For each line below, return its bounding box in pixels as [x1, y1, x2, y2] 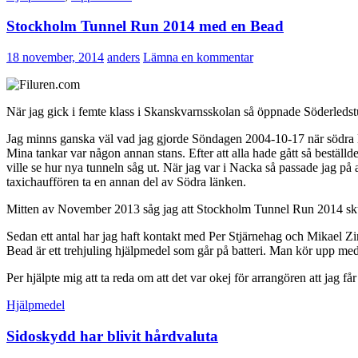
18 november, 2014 [6, 50, 104, 64]
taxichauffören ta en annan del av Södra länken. [6, 175, 246, 189]
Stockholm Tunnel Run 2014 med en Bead [6, 18, 284, 35]
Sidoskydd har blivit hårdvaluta [6, 327, 218, 344]
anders [107, 50, 140, 64]
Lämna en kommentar [143, 50, 253, 64]
